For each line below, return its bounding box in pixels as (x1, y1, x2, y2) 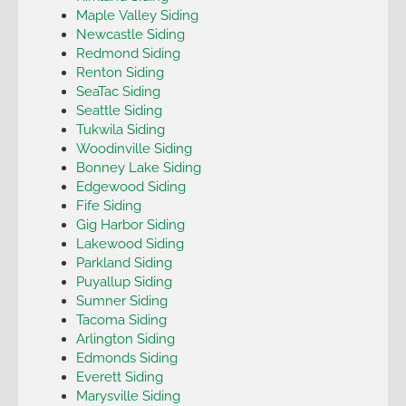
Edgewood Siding (75, 178, 186, 194)
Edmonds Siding (75, 349, 178, 365)
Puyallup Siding (75, 273, 172, 289)
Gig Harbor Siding (75, 216, 185, 232)
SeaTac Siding (75, 82, 160, 99)
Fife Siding (75, 197, 141, 213)
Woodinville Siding (75, 140, 192, 156)
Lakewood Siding (75, 235, 184, 251)
